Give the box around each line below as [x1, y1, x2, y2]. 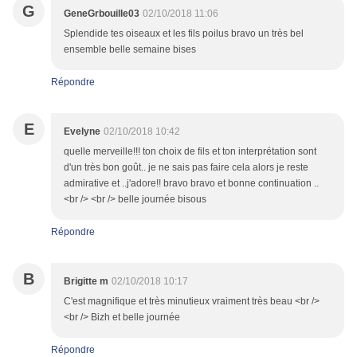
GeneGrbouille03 [64, 8, 139, 20]
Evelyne [64, 126, 100, 138]
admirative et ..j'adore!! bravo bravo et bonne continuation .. [64, 178, 319, 190]
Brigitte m [64, 276, 108, 288]
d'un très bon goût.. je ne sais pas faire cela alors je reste [64, 162, 308, 174]
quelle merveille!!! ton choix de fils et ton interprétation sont [64, 146, 316, 158]
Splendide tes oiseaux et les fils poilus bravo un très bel [64, 28, 304, 40]
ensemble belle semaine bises [64, 44, 196, 56]
